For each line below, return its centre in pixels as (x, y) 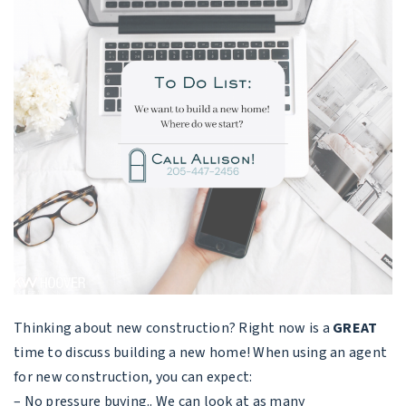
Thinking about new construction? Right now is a (173, 328)
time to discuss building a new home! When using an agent (200, 352)
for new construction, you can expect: (133, 377)
